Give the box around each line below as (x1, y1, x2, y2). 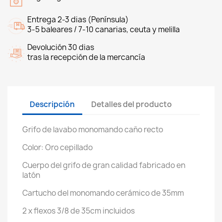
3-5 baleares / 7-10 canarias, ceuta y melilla (27, 24, 180, 35)
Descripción (30, 99, 75, 110)
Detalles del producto (91, 99, 172, 110)
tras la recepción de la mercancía (27, 52, 145, 62)
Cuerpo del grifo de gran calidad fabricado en (22, 160, 185, 170)
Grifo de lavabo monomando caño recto (22, 124, 163, 135)
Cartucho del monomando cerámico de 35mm (22, 187, 184, 198)
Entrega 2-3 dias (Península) (27, 14, 129, 25)
